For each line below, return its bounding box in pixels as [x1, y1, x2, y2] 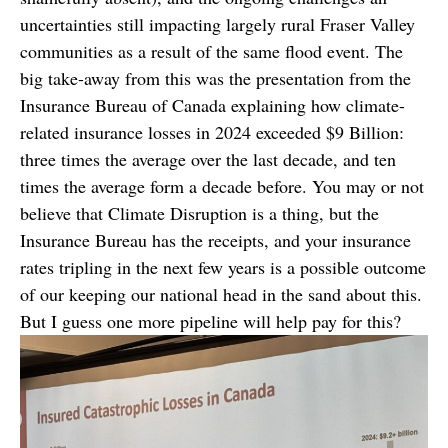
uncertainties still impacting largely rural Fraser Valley [20, 12, 415, 36]
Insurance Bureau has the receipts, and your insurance [20, 228, 411, 252]
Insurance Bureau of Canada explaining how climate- [20, 93, 405, 117]
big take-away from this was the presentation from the [20, 66, 411, 90]
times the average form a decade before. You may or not [20, 174, 424, 198]
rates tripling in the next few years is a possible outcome [20, 255, 426, 279]
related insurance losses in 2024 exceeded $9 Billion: [20, 120, 404, 144]
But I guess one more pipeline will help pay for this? [20, 309, 401, 333]
